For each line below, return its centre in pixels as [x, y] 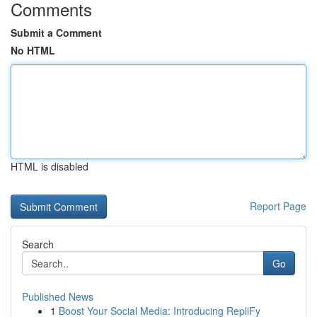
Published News [58, 296]
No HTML [33, 50]
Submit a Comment [56, 33]
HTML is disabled [50, 166]
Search [38, 244]
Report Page [278, 206]
